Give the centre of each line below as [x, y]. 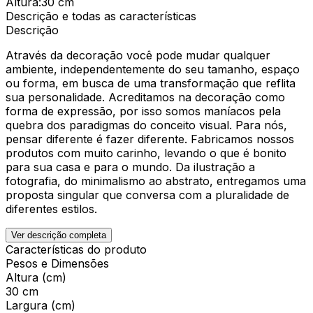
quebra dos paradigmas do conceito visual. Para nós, [146, 125]
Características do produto [76, 249]
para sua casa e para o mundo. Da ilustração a [130, 167]
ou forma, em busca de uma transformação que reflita [151, 83]
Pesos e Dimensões [57, 263]
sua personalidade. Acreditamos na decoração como [145, 97]
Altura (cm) [36, 277]
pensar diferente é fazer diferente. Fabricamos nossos [150, 139]
